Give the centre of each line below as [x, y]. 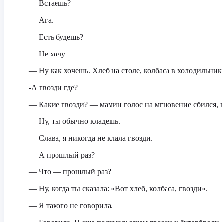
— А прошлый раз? [62, 155]
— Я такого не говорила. [71, 205]
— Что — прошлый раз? [70, 172]
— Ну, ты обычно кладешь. [75, 121]
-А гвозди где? [53, 87]
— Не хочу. [48, 54]
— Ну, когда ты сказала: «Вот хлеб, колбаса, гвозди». [118, 189]
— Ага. [41, 20]
